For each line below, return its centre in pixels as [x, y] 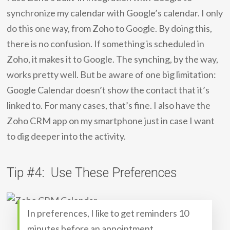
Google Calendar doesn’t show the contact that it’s [108, 90]
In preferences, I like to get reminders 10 [108, 213]
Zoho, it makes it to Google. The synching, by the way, [113, 59]
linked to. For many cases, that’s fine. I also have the [109, 105]
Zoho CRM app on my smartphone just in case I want [111, 120]
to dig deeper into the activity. [66, 136]
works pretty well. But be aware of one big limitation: [112, 74]
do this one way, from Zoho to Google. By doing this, [110, 28]
